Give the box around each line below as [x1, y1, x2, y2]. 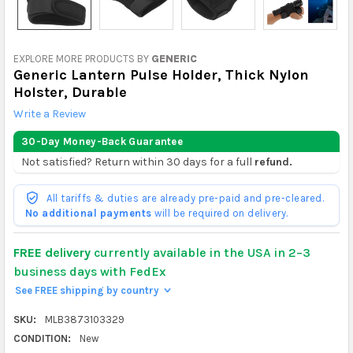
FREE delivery [13, 244, 91, 260]
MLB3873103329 [44, 313, 124, 325]
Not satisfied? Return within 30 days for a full [20, 154, 255, 169]
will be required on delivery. [151, 206, 288, 219]
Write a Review [13, 106, 86, 121]
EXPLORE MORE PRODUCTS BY [13, 52, 151, 65]
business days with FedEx [13, 263, 166, 279]
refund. [254, 154, 292, 169]
